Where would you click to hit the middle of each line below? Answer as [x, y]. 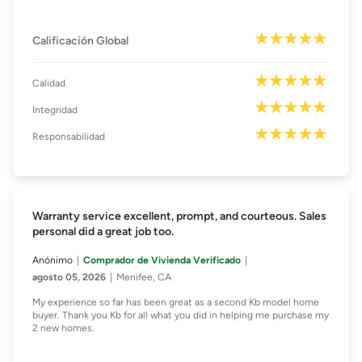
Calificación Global [80, 41]
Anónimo [53, 261]
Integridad [55, 110]
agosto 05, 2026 [69, 278]
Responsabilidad [69, 137]
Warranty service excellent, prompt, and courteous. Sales [179, 217]
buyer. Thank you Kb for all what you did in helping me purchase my [181, 316]
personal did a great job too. [103, 232]
